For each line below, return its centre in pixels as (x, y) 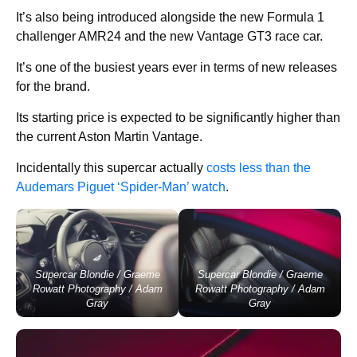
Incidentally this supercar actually (111, 167)
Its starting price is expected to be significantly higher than (178, 117)
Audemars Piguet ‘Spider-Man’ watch (121, 186)
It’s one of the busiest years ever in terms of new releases (177, 67)
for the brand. (53, 86)
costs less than (250, 167)
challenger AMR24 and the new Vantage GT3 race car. (169, 36)
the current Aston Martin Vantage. (109, 136)
